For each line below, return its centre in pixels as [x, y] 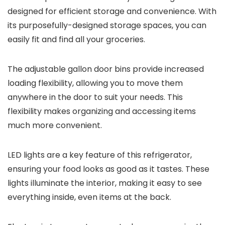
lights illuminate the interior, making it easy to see [105, 183]
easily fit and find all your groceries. [77, 39]
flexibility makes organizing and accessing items [102, 111]
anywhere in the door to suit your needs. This [95, 97]
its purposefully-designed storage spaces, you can [107, 25]
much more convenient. [55, 125]
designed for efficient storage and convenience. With [112, 11]
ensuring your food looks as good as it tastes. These [108, 169]
